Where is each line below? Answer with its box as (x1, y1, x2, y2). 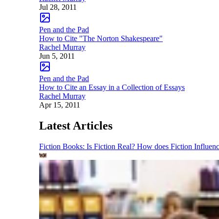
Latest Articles (39, 119, 112, 132)
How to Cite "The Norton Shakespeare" (39, 34, 163, 43)
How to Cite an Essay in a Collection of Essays (39, 83, 185, 91)
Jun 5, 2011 (39, 51, 75, 60)
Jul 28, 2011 (39, 2, 77, 11)
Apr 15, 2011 (39, 100, 80, 109)
